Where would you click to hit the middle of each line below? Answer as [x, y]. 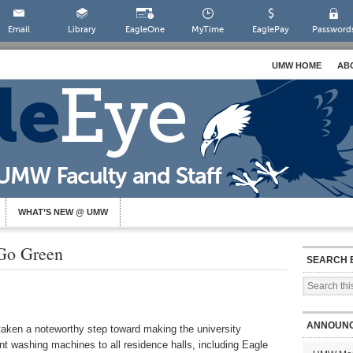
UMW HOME [297, 65]
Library [82, 30]
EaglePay [271, 30]
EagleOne [145, 30]
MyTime [208, 30]
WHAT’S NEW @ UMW [63, 212]
